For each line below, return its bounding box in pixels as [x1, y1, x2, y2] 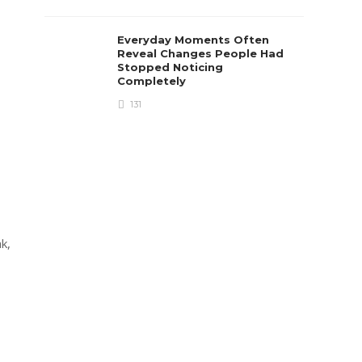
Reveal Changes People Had [117, 47, 284, 60]
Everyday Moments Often [117, 33, 270, 46]
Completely [117, 74, 190, 87]
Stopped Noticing [117, 61, 224, 74]
